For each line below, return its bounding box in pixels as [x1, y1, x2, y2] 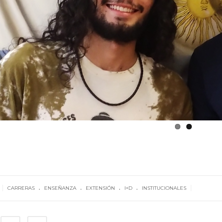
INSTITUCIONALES [141, 185, 186, 192]
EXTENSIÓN [85, 185, 115, 192]
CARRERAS [7, 185, 35, 192]
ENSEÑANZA [44, 185, 76, 192]
